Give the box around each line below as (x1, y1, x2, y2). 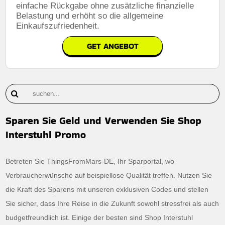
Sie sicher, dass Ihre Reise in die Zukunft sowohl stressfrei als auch (6, 199, 219, 207)
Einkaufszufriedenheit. (16, 21, 100, 31)
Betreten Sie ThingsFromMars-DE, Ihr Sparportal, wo (6, 157, 175, 165)
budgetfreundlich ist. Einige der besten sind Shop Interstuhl (6, 213, 193, 221)
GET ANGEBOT (86, 40, 139, 52)
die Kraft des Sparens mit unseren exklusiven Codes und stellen (6, 185, 209, 193)
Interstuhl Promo (6, 127, 86, 142)
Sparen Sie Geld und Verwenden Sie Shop (6, 113, 202, 128)
